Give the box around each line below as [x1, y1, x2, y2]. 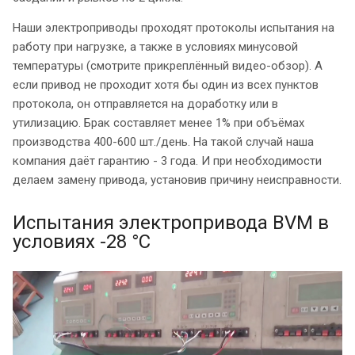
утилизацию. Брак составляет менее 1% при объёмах [13, 115, 304, 130]
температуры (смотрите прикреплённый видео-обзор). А [13, 58, 323, 73]
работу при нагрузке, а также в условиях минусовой [13, 39, 298, 54]
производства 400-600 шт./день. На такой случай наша [13, 134, 314, 149]
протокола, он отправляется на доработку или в [13, 96, 278, 111]
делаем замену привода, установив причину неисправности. [13, 172, 342, 187]
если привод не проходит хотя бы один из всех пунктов [13, 77, 319, 92]
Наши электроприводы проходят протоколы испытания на [13, 20, 334, 35]
